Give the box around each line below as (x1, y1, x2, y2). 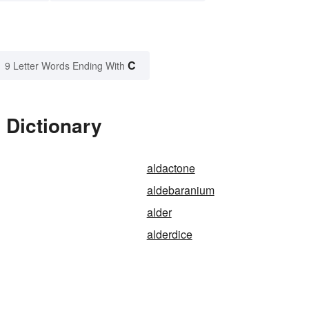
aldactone (146, 160, 195, 177)
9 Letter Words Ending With (5, 59, 125, 73)
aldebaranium (146, 182, 215, 199)
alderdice (146, 226, 192, 243)
